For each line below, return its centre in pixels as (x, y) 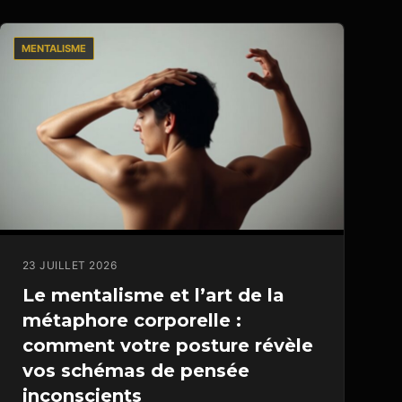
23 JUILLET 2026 (70, 266)
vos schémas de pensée (135, 371)
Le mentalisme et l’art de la (153, 296)
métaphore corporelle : (131, 321)
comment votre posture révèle (167, 346)
